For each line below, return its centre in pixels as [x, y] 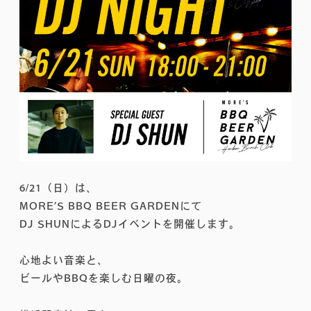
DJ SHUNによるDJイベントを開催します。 [130, 224]
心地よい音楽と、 [64, 260]
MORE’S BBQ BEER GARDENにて [111, 206]
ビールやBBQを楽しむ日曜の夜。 [104, 278]
